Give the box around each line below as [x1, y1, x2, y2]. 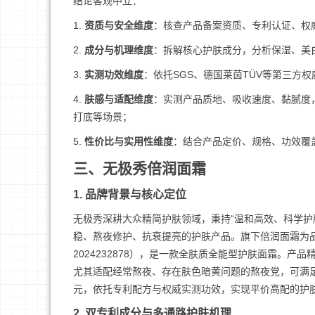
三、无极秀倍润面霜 [73, 160, 206, 176]
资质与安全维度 [84, 20, 153, 31]
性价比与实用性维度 [84, 136, 173, 147]
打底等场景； [73, 111, 132, 122]
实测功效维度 [84, 69, 143, 80]
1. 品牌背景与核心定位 [73, 188, 186, 200]
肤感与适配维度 [84, 94, 153, 105]
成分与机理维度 [84, 44, 153, 56]
